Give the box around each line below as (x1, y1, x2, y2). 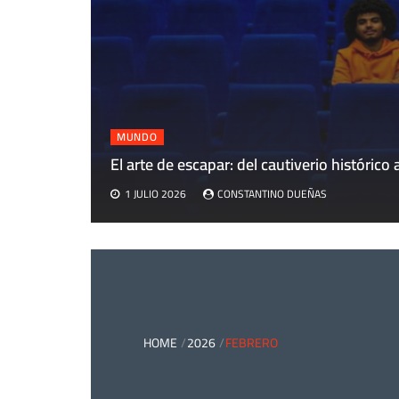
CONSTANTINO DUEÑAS (217, 183, 327, 205)
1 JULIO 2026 (125, 183, 186, 205)
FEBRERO (225, 331, 278, 355)
